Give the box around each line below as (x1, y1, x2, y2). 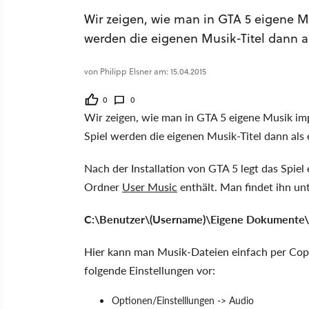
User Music (122, 179, 177, 195)
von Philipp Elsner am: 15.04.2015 (84, 66, 206, 77)
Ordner (84, 179, 122, 195)
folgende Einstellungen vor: (84, 262, 215, 278)
